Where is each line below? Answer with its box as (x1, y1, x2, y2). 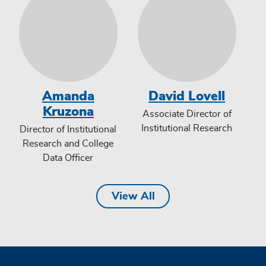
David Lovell (148, 89, 226, 103)
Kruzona (42, 104, 94, 118)
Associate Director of (142, 109, 232, 119)
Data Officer (43, 153, 94, 163)
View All (111, 191, 155, 202)
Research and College (23, 139, 114, 149)
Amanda (42, 89, 94, 103)
